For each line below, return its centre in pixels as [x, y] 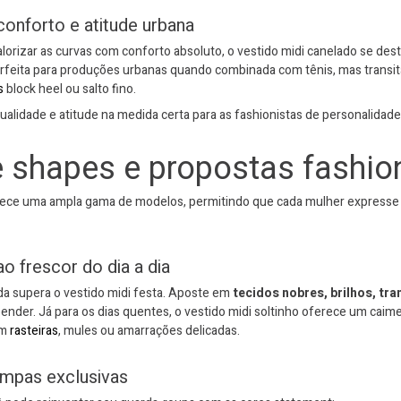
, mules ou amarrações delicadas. [149, 330]
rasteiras [34, 330]
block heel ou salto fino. [70, 89]
